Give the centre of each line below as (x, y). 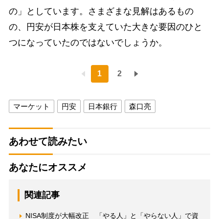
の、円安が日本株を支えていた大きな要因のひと (105, 27)
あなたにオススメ (48, 167)
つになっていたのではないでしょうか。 (88, 43)
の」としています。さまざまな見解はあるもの (101, 11)
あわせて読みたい (48, 142)
